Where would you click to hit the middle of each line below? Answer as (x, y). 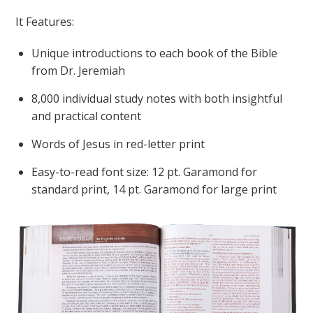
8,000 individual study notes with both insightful (157, 98)
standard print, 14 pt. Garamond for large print (154, 189)
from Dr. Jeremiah (79, 70)
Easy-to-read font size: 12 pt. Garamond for (145, 172)
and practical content (87, 116)
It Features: (45, 21)
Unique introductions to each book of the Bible (155, 53)
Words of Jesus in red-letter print (118, 144)
